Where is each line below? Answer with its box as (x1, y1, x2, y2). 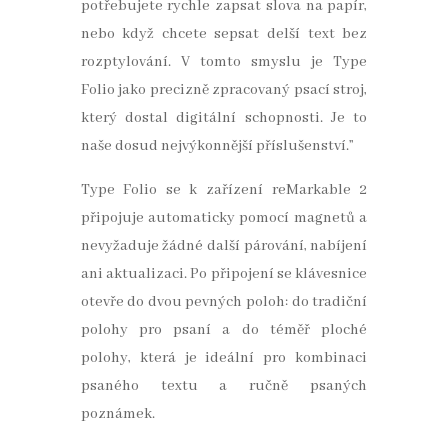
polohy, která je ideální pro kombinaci (80, 349, 368, 368)
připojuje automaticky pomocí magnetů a (80, 209, 368, 228)
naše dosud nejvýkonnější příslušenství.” (80, 137, 354, 156)
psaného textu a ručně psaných (80, 377, 368, 396)
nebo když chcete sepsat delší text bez (80, 25, 368, 44)
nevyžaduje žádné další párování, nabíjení (80, 237, 368, 256)
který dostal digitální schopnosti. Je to (80, 109, 368, 128)
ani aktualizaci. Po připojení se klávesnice (80, 265, 368, 284)
